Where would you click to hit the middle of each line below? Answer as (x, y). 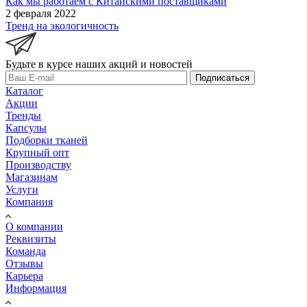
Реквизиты (31, 238)
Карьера (24, 275)
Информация (36, 288)
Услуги (22, 189)
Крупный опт (37, 152)
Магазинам (32, 177)
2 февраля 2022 (41, 13)
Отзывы (24, 263)
